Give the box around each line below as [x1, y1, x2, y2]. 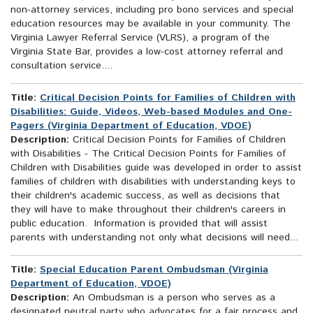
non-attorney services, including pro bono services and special [10, 3, 293, 17]
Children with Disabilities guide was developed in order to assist [10, 161, 302, 175]
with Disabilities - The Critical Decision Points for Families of [10, 147, 286, 161]
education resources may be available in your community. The [10, 17, 291, 31]
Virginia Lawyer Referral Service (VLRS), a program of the [10, 31, 270, 45]
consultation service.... [10, 59, 112, 73]
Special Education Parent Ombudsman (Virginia [40, 263, 268, 277]
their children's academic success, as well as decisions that [10, 189, 280, 203]
